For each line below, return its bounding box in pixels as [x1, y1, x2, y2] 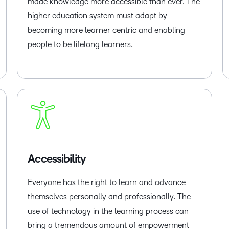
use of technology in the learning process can [28, 207, 189, 215]
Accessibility [28, 153, 86, 165]
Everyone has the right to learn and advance [28, 178, 186, 187]
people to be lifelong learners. [28, 40, 133, 49]
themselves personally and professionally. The [28, 192, 191, 201]
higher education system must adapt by [28, 11, 168, 20]
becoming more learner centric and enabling [28, 26, 186, 34]
